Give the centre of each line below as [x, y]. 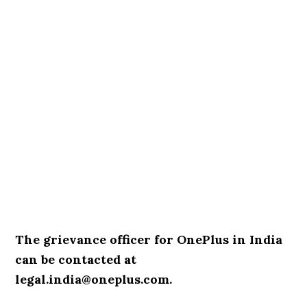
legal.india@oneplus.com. [96, 279]
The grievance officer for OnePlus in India [149, 240]
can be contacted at [76, 259]
